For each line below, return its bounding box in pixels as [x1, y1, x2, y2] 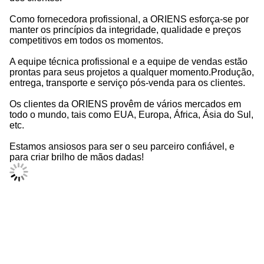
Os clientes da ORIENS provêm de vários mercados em [9, 99, 241, 109]
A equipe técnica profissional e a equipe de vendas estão [9, 57, 247, 67]
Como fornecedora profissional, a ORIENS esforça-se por [9, 14, 249, 24]
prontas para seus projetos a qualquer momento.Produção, [9, 67, 254, 77]
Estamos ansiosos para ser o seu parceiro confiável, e [9, 141, 235, 151]
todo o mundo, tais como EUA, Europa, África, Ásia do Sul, [9, 110, 253, 120]
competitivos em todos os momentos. [9, 35, 163, 45]
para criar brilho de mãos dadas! [9, 152, 144, 162]
